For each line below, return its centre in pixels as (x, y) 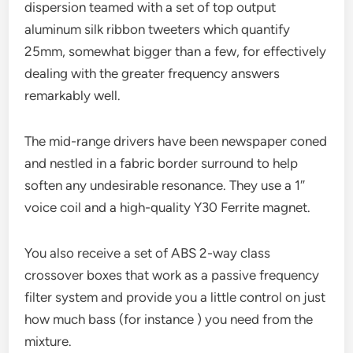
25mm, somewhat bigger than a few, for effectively (176, 51)
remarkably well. (73, 95)
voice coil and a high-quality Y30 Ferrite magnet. (168, 207)
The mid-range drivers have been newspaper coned (176, 141)
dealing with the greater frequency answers (152, 73)
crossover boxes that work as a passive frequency (172, 275)
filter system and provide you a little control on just (175, 297)
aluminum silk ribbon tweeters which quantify (158, 29)
